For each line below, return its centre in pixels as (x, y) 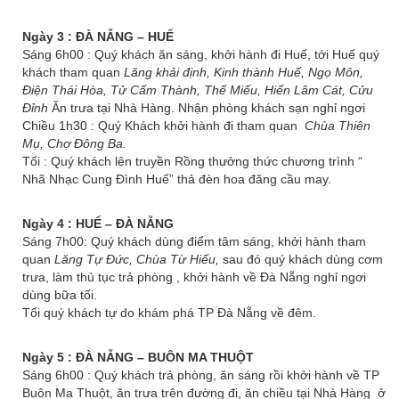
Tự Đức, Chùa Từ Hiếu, (153, 259)
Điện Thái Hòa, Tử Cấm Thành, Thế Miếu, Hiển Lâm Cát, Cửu (198, 90)
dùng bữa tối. (60, 295)
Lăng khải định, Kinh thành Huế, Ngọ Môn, (242, 72)
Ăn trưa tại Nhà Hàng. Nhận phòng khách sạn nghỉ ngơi (208, 108)
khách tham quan (71, 72)
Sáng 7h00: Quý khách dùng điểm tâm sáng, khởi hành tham (194, 241)
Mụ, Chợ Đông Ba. (74, 143)
